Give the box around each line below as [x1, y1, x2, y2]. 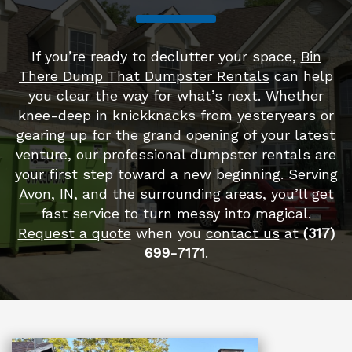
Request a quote [17, 225, 131, 241]
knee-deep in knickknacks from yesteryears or [18, 107, 334, 123]
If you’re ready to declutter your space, [31, 48, 301, 64]
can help [269, 68, 333, 84]
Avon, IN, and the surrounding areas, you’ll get [18, 185, 334, 202]
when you [130, 225, 206, 241]
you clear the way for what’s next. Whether [28, 87, 324, 104]
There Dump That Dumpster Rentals [19, 68, 269, 84]
